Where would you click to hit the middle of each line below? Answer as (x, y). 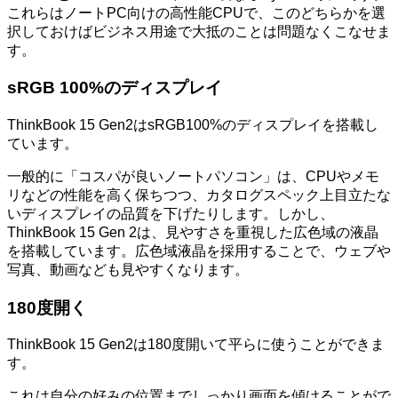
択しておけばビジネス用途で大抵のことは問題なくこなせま (199, 31)
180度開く (47, 307)
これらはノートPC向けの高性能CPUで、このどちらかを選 (196, 12)
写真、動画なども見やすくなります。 (128, 270)
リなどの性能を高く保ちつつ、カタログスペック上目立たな (199, 195)
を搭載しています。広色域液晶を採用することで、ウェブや (199, 251)
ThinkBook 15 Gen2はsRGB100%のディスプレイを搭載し (193, 125)
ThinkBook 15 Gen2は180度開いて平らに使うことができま (196, 345)
